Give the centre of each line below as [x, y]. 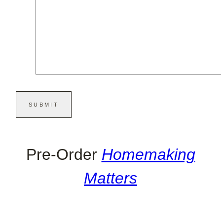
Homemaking [148, 155]
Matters [110, 178]
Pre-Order [64, 155]
